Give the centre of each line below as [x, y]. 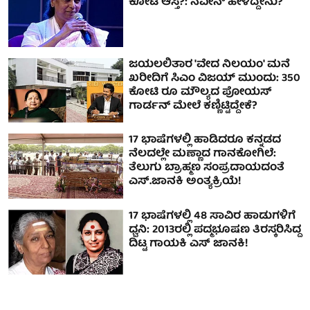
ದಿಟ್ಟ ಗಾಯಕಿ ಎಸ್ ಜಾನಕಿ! [189, 245]
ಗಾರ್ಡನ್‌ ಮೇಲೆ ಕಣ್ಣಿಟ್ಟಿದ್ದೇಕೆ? [193, 106]
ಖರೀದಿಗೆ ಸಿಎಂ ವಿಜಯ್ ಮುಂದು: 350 [215, 79]
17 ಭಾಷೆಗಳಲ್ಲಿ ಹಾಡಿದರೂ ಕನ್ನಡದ [205, 141]
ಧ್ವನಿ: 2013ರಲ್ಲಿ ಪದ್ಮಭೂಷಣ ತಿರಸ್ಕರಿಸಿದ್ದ [215, 231]
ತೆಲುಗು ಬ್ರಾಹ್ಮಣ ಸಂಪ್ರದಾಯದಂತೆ [207, 168]
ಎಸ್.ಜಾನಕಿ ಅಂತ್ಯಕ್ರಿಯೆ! [185, 182]
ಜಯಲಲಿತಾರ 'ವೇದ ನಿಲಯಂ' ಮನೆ [210, 65]
